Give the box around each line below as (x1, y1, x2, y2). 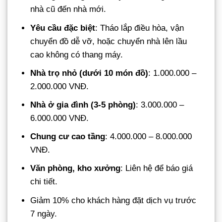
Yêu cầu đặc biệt (30, 23, 96, 33)
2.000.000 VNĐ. (30, 81, 89, 91)
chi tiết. (30, 177, 58, 187)
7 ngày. (30, 209, 57, 219)
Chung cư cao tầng (30, 132, 106, 142)
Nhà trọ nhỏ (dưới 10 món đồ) (30, 68, 149, 78)
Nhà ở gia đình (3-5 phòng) (30, 100, 136, 110)
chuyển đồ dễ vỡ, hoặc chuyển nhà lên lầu (30, 36, 187, 46)
